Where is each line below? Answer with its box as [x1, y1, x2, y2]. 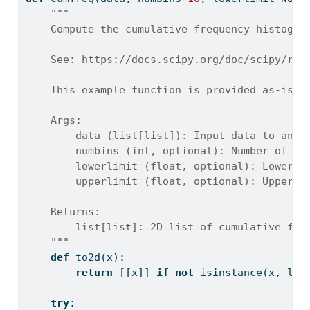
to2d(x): [69, 251, 125, 264]
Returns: [25, 206, 100, 219]
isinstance [199, 266, 262, 280]
